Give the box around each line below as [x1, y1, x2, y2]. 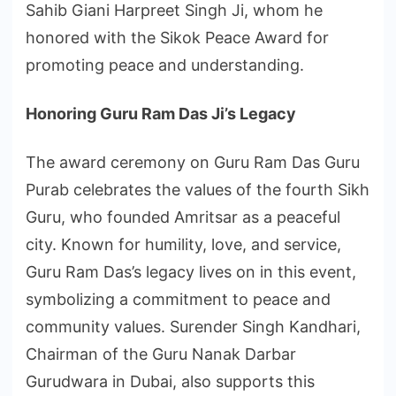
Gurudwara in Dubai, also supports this [26, 372, 315, 392]
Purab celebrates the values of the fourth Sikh [26, 180, 369, 200]
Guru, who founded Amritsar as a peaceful [26, 208, 340, 227]
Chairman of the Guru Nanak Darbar [26, 345, 296, 364]
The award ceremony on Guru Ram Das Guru [26, 153, 360, 172]
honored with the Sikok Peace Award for [26, 28, 329, 48]
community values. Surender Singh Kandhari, [26, 317, 361, 337]
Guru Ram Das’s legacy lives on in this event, [26, 263, 356, 282]
